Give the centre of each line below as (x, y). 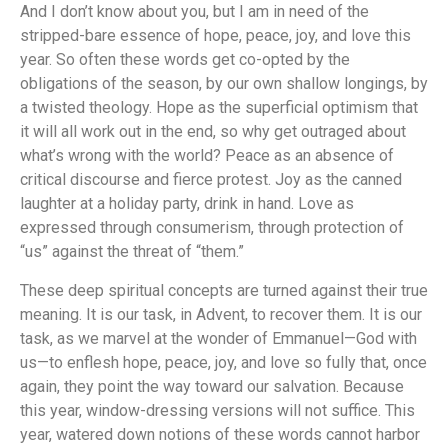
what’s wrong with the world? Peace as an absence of (207, 156)
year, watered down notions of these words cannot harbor (220, 434)
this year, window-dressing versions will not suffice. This (217, 410)
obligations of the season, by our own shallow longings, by (224, 84)
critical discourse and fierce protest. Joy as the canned (211, 180)
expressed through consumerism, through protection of (212, 228)
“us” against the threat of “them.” (132, 252)
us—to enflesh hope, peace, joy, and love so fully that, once (223, 362)
